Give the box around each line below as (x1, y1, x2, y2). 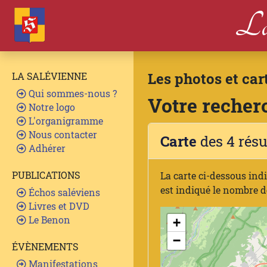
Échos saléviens (26, 186, 100, 198)
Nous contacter (26, 128, 97, 141)
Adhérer (26, 142, 66, 154)
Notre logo (26, 101, 75, 113)
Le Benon (26, 213, 70, 226)
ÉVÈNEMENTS (12, 240, 78, 253)
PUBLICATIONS (12, 169, 80, 181)
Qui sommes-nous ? (26, 87, 117, 100)
